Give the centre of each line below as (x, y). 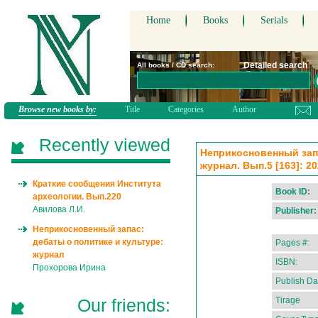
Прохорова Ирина (69, 268)
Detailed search (275, 65)
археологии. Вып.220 (77, 197)
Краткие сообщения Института (97, 184)
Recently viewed (105, 145)
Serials (274, 20)
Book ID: (293, 192)
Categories (186, 109)
